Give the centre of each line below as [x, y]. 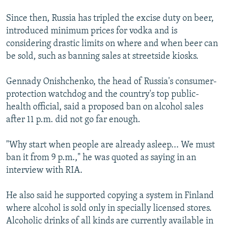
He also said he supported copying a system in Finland [110, 196]
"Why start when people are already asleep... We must [110, 145]
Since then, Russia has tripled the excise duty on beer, [110, 19]
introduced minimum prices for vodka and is [92, 31]
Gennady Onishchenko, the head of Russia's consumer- [111, 82]
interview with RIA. [44, 171]
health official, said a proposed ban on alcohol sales [105, 107]
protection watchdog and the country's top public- [103, 95]
